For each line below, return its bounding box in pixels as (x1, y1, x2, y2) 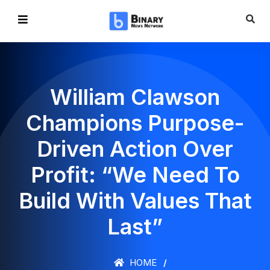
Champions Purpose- (25, 110, 245, 136)
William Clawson (50, 84, 220, 110)
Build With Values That (18, 187, 252, 214)
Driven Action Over (37, 136, 233, 162)
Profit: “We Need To (30, 162, 240, 188)
